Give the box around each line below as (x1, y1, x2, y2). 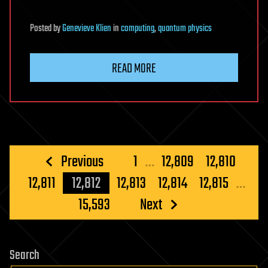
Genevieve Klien (62, 20, 111, 36)
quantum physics (158, 20, 212, 36)
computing (121, 20, 154, 36)
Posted (30, 20, 53, 36)
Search (10, 245, 39, 266)
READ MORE (112, 58, 156, 79)
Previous (60, 150, 103, 174)
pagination (15, 166, 103, 197)
